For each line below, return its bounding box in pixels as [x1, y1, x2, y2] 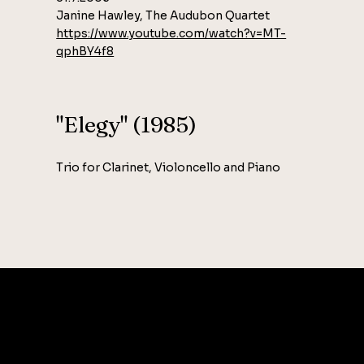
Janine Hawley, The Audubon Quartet [56, 7, 271, 23]
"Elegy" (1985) [56, 110, 197, 138]
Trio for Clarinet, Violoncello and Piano [56, 159, 281, 175]
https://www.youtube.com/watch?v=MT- [56, 25, 287, 41]
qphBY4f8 [56, 43, 115, 58]
